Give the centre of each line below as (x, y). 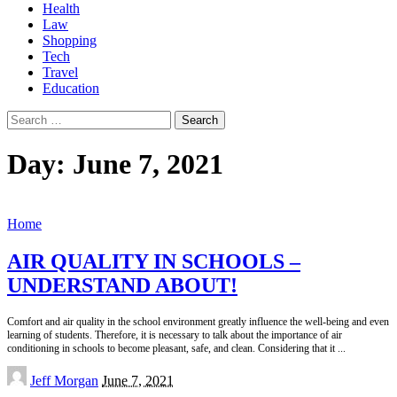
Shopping (70, 40)
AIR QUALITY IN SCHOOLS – (154, 261)
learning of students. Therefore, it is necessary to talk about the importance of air (175, 335)
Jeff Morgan (64, 380)
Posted (25, 372)
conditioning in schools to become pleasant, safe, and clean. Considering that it (172, 348)
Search (25, 117)
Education (71, 88)
